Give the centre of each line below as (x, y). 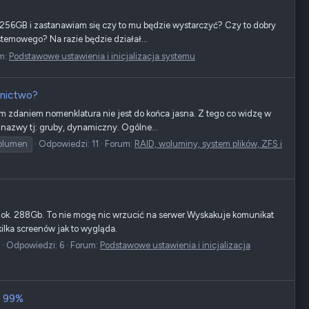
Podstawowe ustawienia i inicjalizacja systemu (102, 56)
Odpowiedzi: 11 (69, 143)
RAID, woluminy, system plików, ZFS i (208, 143)
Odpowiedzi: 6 (35, 246)
